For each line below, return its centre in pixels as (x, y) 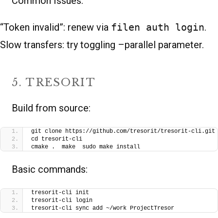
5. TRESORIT (54, 82)
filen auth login (158, 27)
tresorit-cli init (60, 192)
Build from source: (51, 108)
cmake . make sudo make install (86, 147)
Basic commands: (50, 169)
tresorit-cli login (62, 200)
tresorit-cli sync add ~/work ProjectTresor (103, 208)
